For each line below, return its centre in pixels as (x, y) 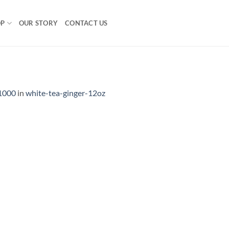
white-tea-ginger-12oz (65, 93)
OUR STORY (38, 23)
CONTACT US (86, 23)
